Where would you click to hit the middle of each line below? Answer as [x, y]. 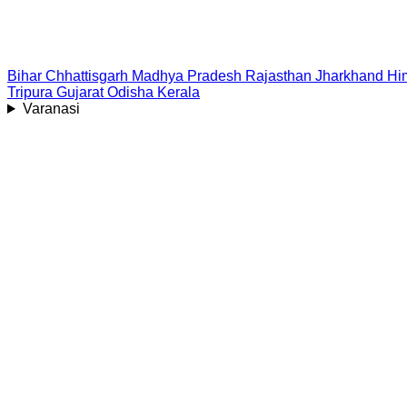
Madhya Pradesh [187, 76]
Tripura [30, 92]
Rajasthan [278, 76]
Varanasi [51, 109]
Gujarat [80, 92]
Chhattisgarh [87, 76]
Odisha [130, 92]
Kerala [179, 92]
